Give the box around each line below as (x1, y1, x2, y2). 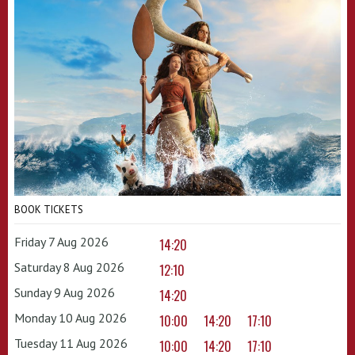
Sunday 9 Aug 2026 (14, 284, 115, 300)
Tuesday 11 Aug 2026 (14, 334, 128, 351)
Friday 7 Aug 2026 (14, 233, 109, 250)
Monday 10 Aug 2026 (14, 309, 127, 326)
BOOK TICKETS (14, 202, 83, 216)
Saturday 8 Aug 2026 (14, 258, 124, 275)
